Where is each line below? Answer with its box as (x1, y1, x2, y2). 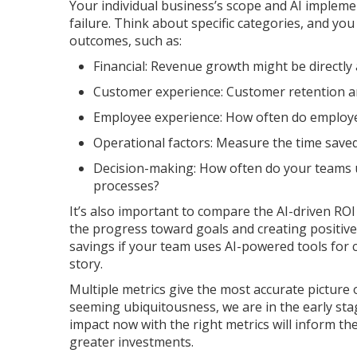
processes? (93, 176, 159, 194)
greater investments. (69, 332, 197, 351)
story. (69, 254, 106, 273)
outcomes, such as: (69, 31, 182, 49)
